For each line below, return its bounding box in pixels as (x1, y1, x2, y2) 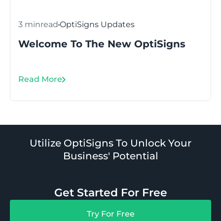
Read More (18, 74, 62, 84)
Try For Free (86, 209, 135, 219)
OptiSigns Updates (60, 20, 135, 30)
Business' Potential (63, 149, 158, 162)
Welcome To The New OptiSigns (18, 38, 185, 50)
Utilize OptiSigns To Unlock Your (30, 137, 191, 149)
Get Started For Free (54, 185, 167, 199)
